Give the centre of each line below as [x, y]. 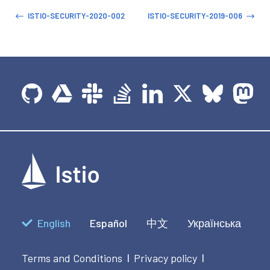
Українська [214, 223]
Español [108, 223]
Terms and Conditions [72, 258]
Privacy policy [165, 258]
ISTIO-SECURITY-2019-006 [195, 16]
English [54, 223]
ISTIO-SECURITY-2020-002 [76, 16]
